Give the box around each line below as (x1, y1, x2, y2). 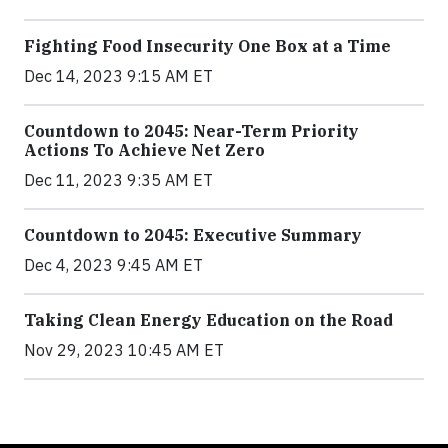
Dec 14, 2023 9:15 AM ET (24, 65, 213, 86)
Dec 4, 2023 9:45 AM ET (24, 254, 203, 275)
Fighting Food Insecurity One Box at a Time (24, 35, 391, 56)
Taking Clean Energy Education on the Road (24, 309, 393, 330)
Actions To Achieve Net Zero (24, 139, 265, 160)
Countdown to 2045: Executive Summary (24, 224, 362, 245)
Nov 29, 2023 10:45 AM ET (24, 339, 224, 360)
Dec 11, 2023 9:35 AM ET (24, 169, 213, 190)
